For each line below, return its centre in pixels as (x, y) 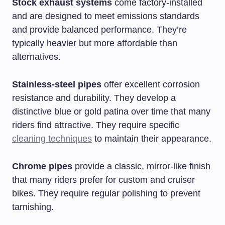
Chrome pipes (42, 166)
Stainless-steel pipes (57, 84)
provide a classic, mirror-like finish (141, 166)
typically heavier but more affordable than (95, 43)
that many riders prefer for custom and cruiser (103, 180)
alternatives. (36, 57)
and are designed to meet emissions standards (106, 16)
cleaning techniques (52, 138)
